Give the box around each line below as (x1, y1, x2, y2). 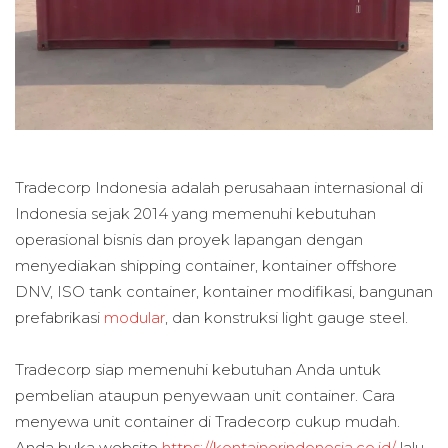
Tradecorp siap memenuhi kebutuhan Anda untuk (15, 360, 381, 380)
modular (104, 308, 165, 328)
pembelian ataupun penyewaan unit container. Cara (15, 386, 395, 406)
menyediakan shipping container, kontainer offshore (15, 256, 397, 276)
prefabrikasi (15, 308, 104, 328)
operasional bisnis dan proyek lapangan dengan (15, 230, 363, 250)
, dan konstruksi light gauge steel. (165, 308, 408, 328)
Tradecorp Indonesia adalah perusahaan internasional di (15, 178, 423, 198)
